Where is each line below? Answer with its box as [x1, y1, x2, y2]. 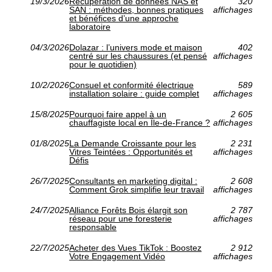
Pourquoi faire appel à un [69, 109, 166, 120]
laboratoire [69, 22, 110, 32]
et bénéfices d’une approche [69, 13, 178, 24]
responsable [69, 222, 117, 233]
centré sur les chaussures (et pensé [69, 51, 207, 61]
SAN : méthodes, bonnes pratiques [69, 5, 203, 15]
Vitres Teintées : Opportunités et [69, 147, 192, 157]
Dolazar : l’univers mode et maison [69, 42, 202, 53]
